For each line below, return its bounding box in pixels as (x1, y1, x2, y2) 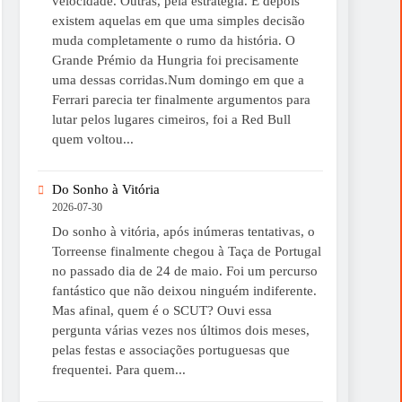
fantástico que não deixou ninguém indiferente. (51, 284, 317, 299)
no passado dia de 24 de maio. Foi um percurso (51, 264, 318, 279)
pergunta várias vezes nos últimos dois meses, (51, 323, 310, 338)
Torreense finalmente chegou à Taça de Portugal (51, 244, 321, 259)
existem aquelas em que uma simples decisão (51, 13, 305, 28)
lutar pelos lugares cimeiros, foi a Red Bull (51, 111, 291, 127)
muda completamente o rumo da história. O (51, 32, 295, 48)
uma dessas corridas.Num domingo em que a (51, 72, 304, 87)
